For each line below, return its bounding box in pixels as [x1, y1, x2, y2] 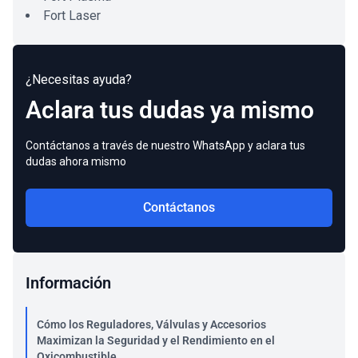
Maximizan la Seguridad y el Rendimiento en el [37, 334, 275, 347]
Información [26, 273, 111, 292]
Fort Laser [43, 8, 101, 23]
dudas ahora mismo [26, 155, 126, 168]
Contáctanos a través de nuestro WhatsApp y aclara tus [26, 139, 305, 152]
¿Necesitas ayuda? [26, 72, 132, 87]
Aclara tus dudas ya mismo [26, 96, 314, 124]
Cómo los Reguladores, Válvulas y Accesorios [37, 318, 266, 331]
